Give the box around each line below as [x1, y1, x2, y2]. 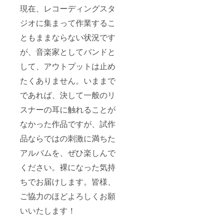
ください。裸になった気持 [20, 161, 115, 173]
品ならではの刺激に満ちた [20, 132, 115, 144]
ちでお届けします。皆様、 [20, 175, 115, 187]
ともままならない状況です [20, 31, 115, 43]
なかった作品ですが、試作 [20, 117, 115, 129]
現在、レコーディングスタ [20, 2, 115, 14]
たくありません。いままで [20, 74, 115, 86]
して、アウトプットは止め [20, 60, 115, 72]
